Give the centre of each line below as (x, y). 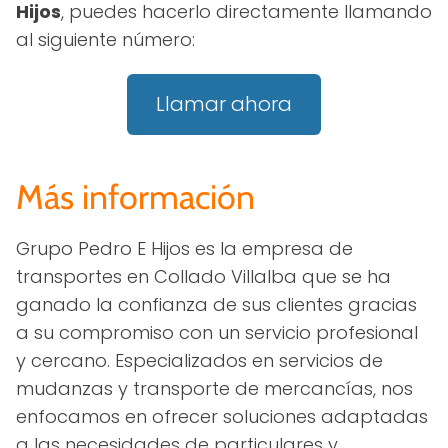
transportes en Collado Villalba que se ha (203, 276)
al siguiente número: (105, 39)
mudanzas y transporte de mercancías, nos (214, 388)
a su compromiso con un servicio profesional (217, 332)
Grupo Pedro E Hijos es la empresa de (184, 248)
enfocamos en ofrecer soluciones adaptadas (222, 416)
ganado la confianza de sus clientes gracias (216, 304)
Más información (135, 196)
